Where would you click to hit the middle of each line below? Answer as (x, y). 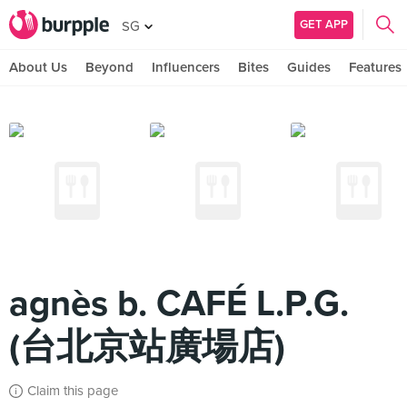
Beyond (109, 67)
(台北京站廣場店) (147, 347)
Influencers (186, 67)
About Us (38, 67)
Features (375, 67)
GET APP (324, 24)
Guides (309, 67)
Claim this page (73, 391)
